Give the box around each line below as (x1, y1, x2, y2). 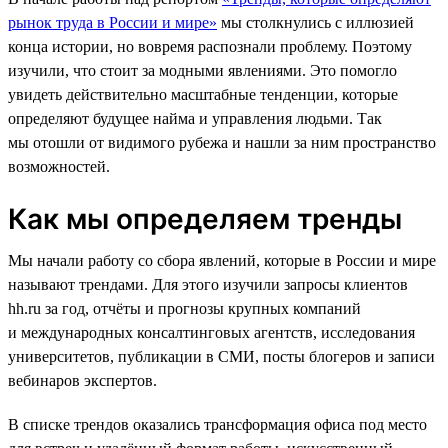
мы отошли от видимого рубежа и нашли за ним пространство (8, 133, 436, 151)
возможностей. (8, 157, 110, 175)
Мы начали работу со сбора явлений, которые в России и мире (8, 251, 436, 269)
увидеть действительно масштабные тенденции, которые (8, 85, 398, 103)
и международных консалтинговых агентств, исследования (8, 323, 415, 341)
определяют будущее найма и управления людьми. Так (8, 109, 382, 127)
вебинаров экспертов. (8, 371, 157, 389)
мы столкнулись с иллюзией (217, 13, 414, 31)
